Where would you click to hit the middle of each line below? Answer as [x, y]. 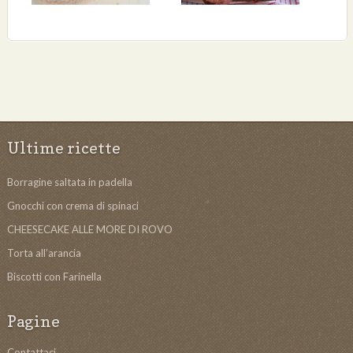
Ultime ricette [63, 148]
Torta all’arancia [44, 253]
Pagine [33, 321]
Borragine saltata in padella [69, 182]
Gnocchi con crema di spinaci [72, 205]
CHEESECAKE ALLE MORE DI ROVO [89, 229]
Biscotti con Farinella [54, 276]
